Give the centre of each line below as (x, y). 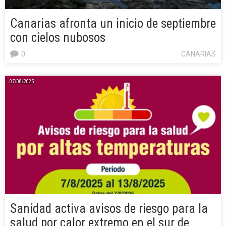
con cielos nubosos (58, 38)
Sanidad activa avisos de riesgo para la (109, 209)
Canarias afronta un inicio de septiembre (113, 24)
